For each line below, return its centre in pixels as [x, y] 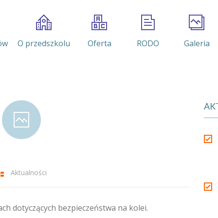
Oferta [99, 43]
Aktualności [29, 173]
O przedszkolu [44, 43]
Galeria [197, 43]
